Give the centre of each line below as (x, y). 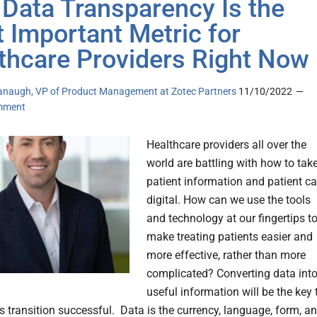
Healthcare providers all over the (226, 145)
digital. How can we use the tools (229, 200)
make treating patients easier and (230, 237)
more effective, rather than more (226, 255)
